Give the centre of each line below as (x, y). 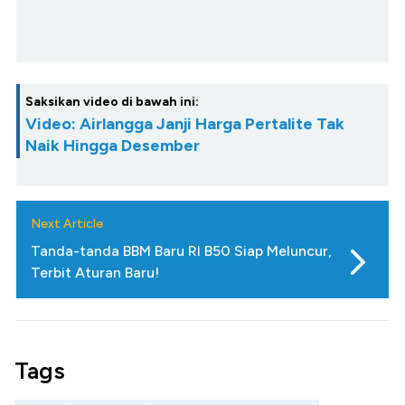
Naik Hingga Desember (113, 146)
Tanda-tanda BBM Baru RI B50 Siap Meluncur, (181, 251)
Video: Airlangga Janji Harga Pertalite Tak (185, 124)
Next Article (67, 224)
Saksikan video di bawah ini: (112, 102)
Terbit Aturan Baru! (95, 273)
